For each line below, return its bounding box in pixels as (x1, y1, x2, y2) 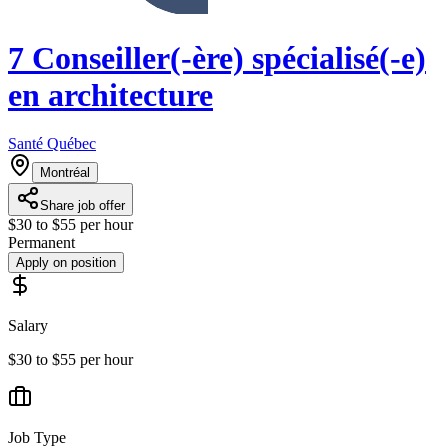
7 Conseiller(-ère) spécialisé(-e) (8, 39, 426, 76)
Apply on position (16, 255, 116, 271)
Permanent (8, 234, 75, 252)
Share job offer (40, 198, 125, 214)
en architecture (8, 76, 213, 113)
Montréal (40, 165, 90, 181)
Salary (8, 317, 48, 335)
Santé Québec (8, 135, 96, 153)
